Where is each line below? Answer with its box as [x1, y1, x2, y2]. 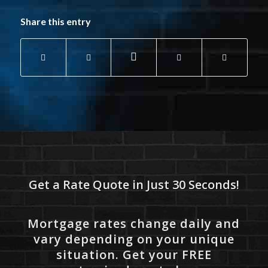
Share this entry [20, 16, 91, 28]
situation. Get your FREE [56, 246, 212, 263]
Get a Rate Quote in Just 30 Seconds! [28, 176, 239, 193]
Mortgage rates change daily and [28, 215, 240, 232]
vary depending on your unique [33, 231, 234, 248]
